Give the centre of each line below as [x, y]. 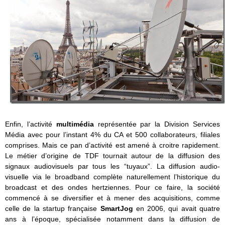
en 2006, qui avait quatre [176, 209]
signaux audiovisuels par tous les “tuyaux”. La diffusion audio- [113, 166]
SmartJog [117, 209]
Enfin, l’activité [31, 124]
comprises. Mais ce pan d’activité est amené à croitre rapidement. [113, 145]
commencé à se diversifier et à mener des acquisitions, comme [113, 198]
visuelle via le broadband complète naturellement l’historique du [113, 177]
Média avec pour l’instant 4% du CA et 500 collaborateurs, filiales [113, 135]
